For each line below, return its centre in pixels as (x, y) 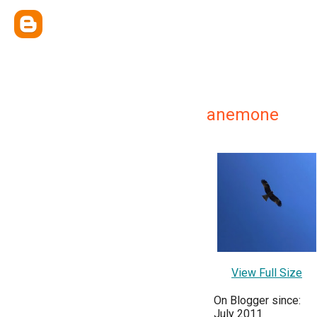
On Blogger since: (257, 300)
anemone (243, 115)
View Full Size (267, 273)
